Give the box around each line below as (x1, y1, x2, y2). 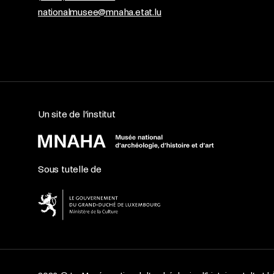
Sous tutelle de (38, 164, 102, 174)
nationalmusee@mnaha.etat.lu (38, 7, 161, 17)
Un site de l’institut (38, 109, 116, 119)
